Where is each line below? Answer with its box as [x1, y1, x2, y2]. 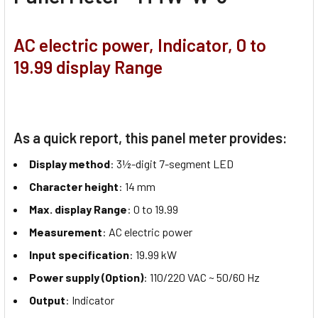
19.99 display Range [13, 55, 163, 77]
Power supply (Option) [29, 270, 143, 284]
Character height [29, 179, 119, 193]
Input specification [29, 247, 129, 261]
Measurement [29, 224, 102, 238]
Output [29, 292, 65, 307]
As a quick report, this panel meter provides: [13, 128, 287, 146]
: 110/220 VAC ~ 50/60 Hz [143, 270, 260, 284]
